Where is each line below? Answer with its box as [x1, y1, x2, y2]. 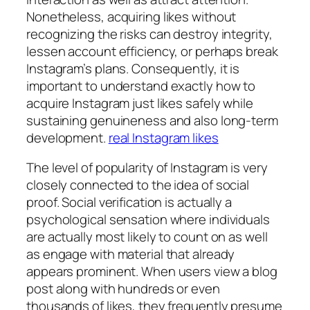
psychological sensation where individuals [26, 210, 270, 229]
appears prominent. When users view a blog [26, 262, 277, 281]
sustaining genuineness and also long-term [26, 111, 278, 129]
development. [26, 128, 109, 147]
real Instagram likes [108, 128, 219, 147]
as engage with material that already [26, 245, 235, 264]
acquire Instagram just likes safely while [26, 93, 253, 112]
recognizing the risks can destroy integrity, [26, 24, 273, 43]
